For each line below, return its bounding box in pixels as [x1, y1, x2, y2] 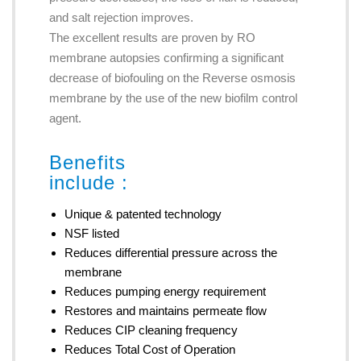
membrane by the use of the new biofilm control [48, 90, 297, 105]
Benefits [48, 151, 127, 173]
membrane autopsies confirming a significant [48, 50, 284, 64]
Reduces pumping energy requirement [64, 284, 266, 298]
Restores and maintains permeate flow [64, 303, 267, 317]
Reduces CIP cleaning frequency [64, 322, 238, 337]
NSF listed [64, 226, 119, 240]
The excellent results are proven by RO [48, 30, 255, 44]
